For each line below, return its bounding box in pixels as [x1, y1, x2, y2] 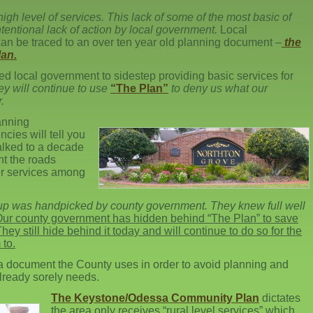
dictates [259, 292, 300, 304]
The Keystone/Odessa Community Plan [51, 292, 259, 304]
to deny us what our [168, 82, 268, 94]
